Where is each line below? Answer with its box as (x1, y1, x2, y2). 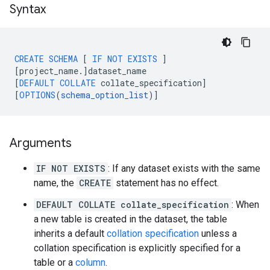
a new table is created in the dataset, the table (34, 213, 227, 225)
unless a (199, 228, 237, 239)
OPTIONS (19, 89, 55, 101)
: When (231, 199, 259, 210)
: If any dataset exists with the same (108, 163, 260, 174)
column (75, 257, 105, 268)
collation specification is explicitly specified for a (34, 242, 240, 254)
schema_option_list (61, 89, 148, 101)
